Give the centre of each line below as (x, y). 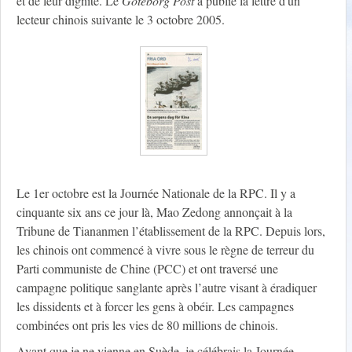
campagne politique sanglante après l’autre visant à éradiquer (167, 288)
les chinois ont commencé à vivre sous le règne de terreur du (165, 250)
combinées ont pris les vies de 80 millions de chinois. (147, 325)
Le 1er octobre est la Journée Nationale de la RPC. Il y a (156, 193)
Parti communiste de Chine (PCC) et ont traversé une (147, 269)
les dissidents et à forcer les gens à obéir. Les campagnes (155, 306)
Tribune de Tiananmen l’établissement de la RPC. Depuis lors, (171, 231)
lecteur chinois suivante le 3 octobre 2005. (121, 20)
